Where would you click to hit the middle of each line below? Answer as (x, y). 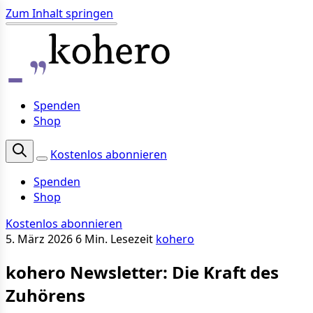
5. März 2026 (39, 239)
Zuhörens (45, 295)
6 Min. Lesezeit (116, 239)
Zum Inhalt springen (59, 13)
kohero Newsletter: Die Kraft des (142, 272)
